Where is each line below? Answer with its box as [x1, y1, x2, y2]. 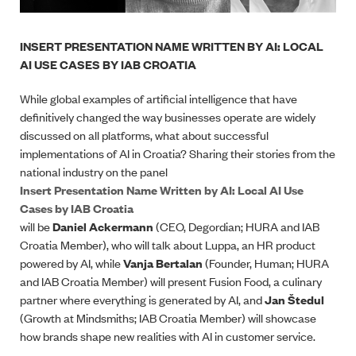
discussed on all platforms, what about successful [20, 126, 269, 143]
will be [20, 217, 52, 234]
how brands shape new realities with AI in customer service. [20, 327, 315, 344]
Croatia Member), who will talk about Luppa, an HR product [20, 235, 315, 253]
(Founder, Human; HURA [203, 253, 329, 271]
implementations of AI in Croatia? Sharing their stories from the [20, 144, 335, 161]
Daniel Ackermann [52, 217, 153, 234]
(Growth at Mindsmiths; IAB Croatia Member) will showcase [20, 308, 316, 326]
